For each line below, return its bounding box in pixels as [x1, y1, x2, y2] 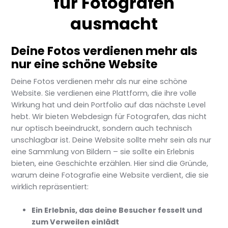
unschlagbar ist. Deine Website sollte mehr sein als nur [11, 135, 212, 145]
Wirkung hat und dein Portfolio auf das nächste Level [11, 100, 206, 110]
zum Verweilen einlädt [32, 217, 120, 227]
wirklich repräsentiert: [11, 182, 89, 192]
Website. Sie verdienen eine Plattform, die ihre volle [11, 88, 197, 98]
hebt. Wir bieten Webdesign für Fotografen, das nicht [11, 111, 207, 122]
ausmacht [70, 12, 158, 35]
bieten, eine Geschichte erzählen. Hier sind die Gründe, [11, 158, 209, 168]
